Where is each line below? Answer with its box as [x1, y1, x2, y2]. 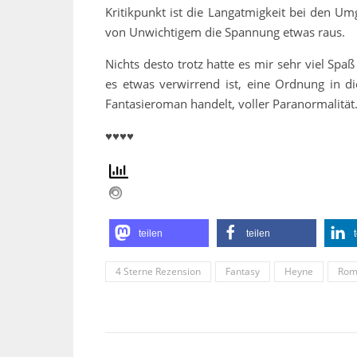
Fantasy [226, 265, 260, 279]
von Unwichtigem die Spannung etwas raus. [105, 24, 348, 41]
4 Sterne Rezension [116, 265, 201, 279]
